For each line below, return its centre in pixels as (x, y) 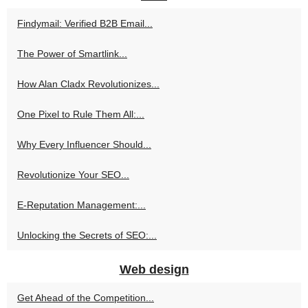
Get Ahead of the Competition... (86, 298)
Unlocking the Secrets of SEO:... (87, 235)
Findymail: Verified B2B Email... (85, 24)
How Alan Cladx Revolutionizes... (88, 84)
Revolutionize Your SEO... (73, 175)
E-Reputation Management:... (81, 205)
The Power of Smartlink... (72, 54)
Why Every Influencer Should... (84, 145)
